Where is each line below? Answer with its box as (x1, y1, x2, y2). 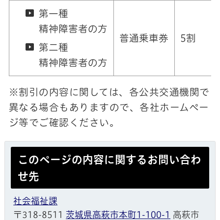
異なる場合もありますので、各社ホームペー (8, 102, 209, 112)
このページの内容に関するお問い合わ (17, 154, 201, 165)
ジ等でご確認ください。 (8, 117, 120, 127)
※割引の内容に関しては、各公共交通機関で (8, 87, 210, 97)
